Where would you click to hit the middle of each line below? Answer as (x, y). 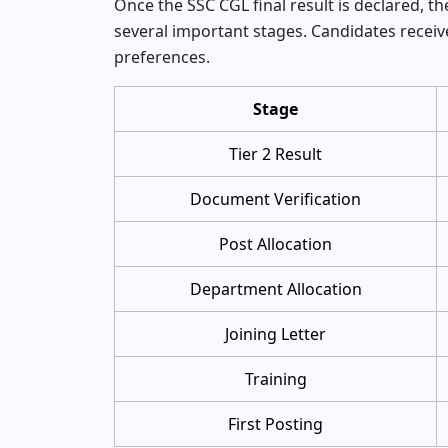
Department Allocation (275, 288)
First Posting (275, 423)
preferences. (162, 56)
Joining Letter (275, 333)
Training (275, 378)
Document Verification (275, 198)
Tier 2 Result (275, 153)
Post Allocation (275, 243)
